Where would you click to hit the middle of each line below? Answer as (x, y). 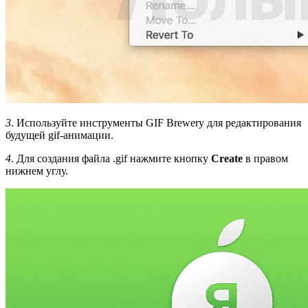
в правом (265, 158)
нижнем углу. (37, 170)
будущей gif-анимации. (59, 135)
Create (227, 158)
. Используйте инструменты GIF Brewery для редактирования (156, 122)
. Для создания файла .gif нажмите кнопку (111, 158)
